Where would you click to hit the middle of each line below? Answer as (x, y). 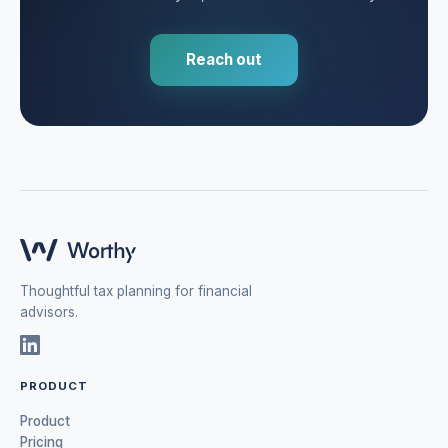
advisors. (49, 312)
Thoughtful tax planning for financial (136, 291)
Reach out (224, 59)
